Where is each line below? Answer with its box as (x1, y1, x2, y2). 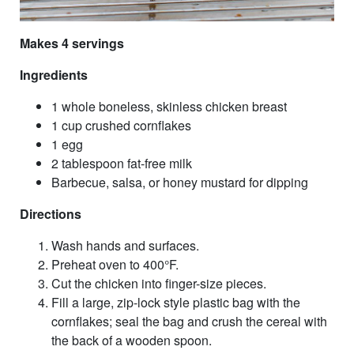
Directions (20, 204, 81, 223)
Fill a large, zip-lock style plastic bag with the (51, 292, 300, 311)
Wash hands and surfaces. (51, 235, 199, 254)
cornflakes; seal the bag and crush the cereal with (51, 311, 327, 330)
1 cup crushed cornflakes (51, 115, 191, 134)
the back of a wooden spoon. (51, 330, 212, 349)
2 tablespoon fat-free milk (51, 153, 192, 172)
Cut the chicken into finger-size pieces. (51, 273, 266, 292)
